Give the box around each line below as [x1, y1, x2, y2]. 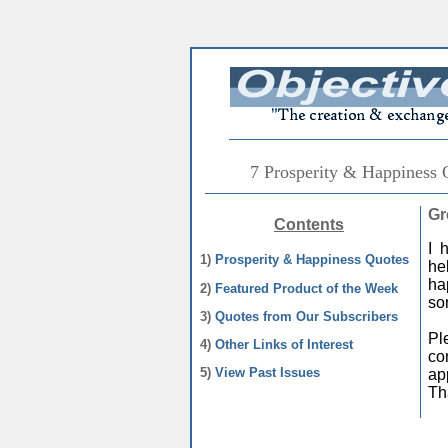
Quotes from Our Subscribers [215, 309, 398, 324]
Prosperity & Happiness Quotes [215, 252, 409, 267]
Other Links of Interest [215, 337, 353, 352]
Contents [274, 216, 344, 233]
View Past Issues [215, 365, 320, 380]
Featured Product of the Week [215, 281, 398, 296]
